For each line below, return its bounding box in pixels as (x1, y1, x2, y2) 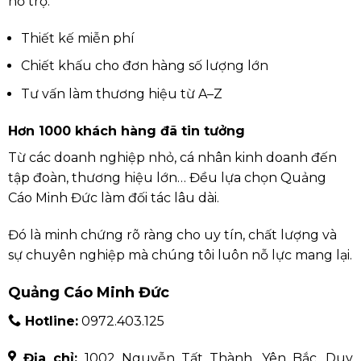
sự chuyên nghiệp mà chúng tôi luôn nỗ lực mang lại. (7, 247, 352, 263)
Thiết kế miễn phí (20, 30, 135, 46)
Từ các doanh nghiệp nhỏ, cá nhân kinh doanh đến (7, 149, 337, 165)
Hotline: (20, 313, 78, 330)
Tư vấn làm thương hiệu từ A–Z (20, 86, 222, 102)
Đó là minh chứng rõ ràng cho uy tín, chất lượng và (7, 226, 337, 243)
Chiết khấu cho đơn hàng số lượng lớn (20, 58, 268, 74)
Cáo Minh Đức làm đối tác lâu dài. (7, 189, 219, 205)
